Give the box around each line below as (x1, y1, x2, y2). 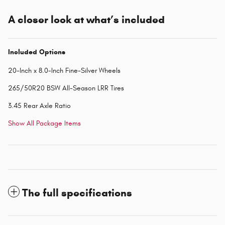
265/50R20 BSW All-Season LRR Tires (8, 84, 124, 93)
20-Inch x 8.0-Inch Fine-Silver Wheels (8, 66, 121, 75)
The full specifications (22, 186, 132, 200)
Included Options (8, 48, 65, 57)
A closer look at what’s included (8, 13, 165, 27)
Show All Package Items (8, 119, 81, 128)
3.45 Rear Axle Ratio (8, 101, 71, 110)
